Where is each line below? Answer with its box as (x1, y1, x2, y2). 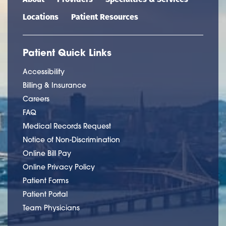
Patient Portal (23, 189, 68, 199)
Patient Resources (71, 10, 138, 23)
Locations (23, 10, 59, 23)
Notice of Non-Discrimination (23, 135, 120, 144)
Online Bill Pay (23, 148, 71, 158)
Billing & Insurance (23, 80, 86, 90)
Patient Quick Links (23, 46, 111, 59)
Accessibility (23, 67, 65, 76)
